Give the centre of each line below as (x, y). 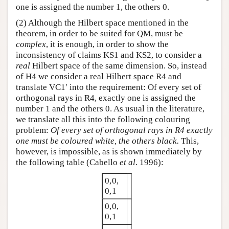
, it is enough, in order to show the (107, 44)
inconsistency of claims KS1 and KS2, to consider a (109, 55)
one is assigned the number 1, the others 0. (93, 7)
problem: (33, 130)
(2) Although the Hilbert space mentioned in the (102, 23)
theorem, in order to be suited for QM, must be (99, 34)
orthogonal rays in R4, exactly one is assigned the (106, 98)
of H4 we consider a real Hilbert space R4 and (99, 77)
